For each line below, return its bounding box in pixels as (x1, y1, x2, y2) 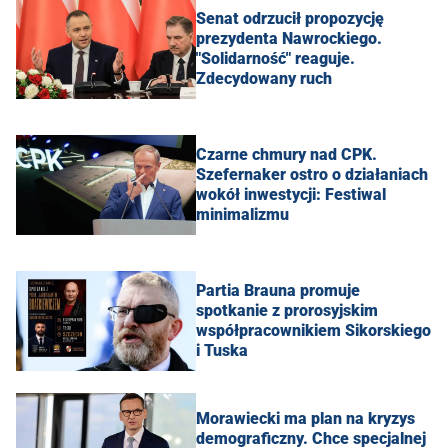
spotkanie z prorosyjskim (196, 300, 378, 320)
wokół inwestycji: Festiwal (196, 184, 386, 204)
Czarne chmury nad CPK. (196, 144, 377, 164)
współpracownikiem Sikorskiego (196, 320, 431, 340)
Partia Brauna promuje (196, 280, 360, 300)
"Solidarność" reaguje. (196, 48, 355, 68)
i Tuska (196, 340, 248, 360)
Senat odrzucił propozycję (196, 8, 384, 28)
